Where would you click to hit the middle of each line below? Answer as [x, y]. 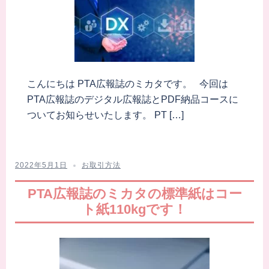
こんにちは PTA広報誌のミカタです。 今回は [127, 84]
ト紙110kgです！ [134, 210]
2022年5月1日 [41, 165]
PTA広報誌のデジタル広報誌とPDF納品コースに [132, 100]
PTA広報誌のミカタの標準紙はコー [134, 194]
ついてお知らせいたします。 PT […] [105, 115]
